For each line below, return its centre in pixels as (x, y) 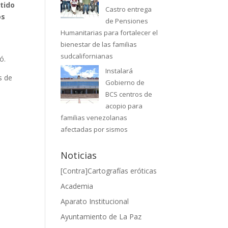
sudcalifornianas (87, 56)
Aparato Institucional (95, 202)
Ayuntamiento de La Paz (101, 217)
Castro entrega (129, 9)
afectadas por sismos (94, 130)
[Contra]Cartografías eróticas (109, 171)
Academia (77, 186)
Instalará (119, 71)
